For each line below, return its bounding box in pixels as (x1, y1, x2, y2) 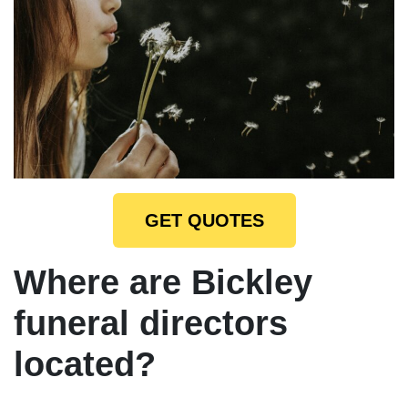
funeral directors (14, 303, 288, 342)
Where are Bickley (14, 262, 312, 301)
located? (14, 344, 156, 383)
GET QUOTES (144, 209, 264, 230)
